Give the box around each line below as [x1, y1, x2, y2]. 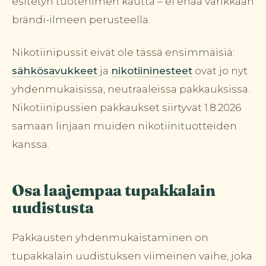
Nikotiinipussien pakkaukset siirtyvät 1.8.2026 [12, 101, 241, 113]
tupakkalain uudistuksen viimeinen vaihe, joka [12, 249, 252, 262]
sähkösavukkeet [12, 64, 97, 77]
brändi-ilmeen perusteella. [12, 13, 150, 26]
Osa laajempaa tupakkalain [12, 180, 216, 200]
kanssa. [12, 138, 49, 150]
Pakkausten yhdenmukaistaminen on [12, 231, 208, 243]
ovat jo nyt [192, 64, 248, 77]
